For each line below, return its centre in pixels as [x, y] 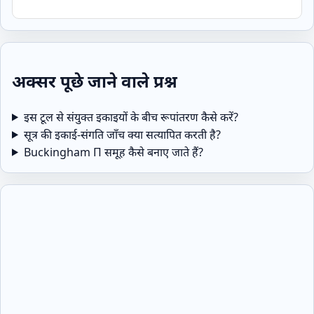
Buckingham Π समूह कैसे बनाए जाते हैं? [113, 152]
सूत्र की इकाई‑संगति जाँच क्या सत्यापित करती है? [122, 134]
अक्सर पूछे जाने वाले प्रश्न [95, 81]
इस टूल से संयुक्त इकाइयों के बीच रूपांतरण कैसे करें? [131, 117]
